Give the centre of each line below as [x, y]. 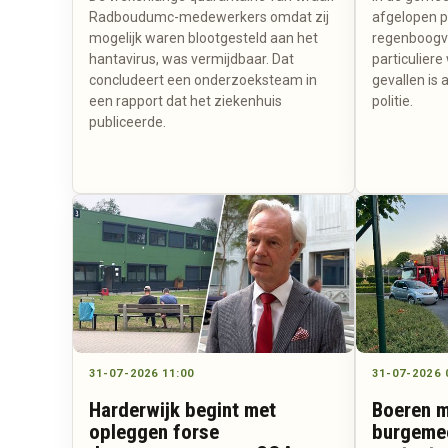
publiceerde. [127, 122]
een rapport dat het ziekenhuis [185, 101]
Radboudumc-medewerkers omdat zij [209, 17]
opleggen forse [154, 431]
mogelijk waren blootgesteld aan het [203, 38]
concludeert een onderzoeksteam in [203, 80]
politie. [392, 101]
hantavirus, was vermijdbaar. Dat [191, 59]
